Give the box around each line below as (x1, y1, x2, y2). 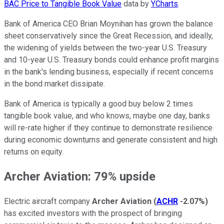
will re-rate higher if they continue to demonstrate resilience (4, 122, 212, 132)
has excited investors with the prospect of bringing (4, 208, 182, 218)
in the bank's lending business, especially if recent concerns (4, 66, 213, 76)
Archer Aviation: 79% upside (4, 169, 155, 184)
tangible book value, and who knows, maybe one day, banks (4, 110, 210, 120)
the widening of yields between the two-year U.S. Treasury (4, 42, 207, 52)
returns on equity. (4, 146, 63, 156)
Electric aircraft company (4, 196, 92, 206)
